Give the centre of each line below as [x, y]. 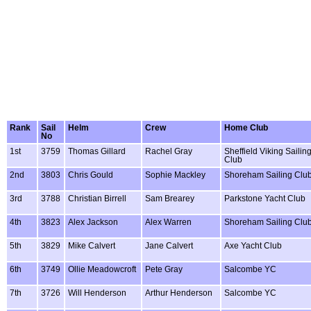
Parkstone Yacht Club [265, 198]
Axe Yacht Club [253, 245]
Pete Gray [164, 269]
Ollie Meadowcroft [102, 269]
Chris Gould [91, 175]
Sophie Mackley [175, 175]
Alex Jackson [93, 222]
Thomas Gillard [97, 151]
